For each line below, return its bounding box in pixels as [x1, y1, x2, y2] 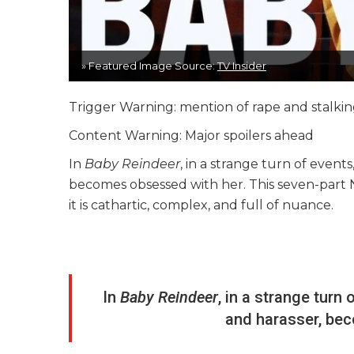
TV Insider [217, 59, 266, 73]
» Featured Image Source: [81, 59, 217, 73]
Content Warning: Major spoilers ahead [69, 128, 314, 144]
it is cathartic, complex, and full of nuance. [69, 198, 337, 213]
